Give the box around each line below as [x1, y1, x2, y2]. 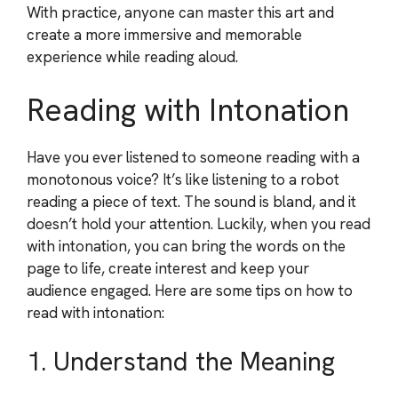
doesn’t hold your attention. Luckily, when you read [27, 213, 370, 234]
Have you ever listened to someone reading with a [27, 147, 360, 167]
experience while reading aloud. [27, 47, 238, 67]
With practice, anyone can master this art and [27, 3, 334, 22]
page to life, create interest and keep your [27, 258, 309, 278]
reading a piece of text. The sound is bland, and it [27, 191, 356, 211]
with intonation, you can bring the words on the [27, 235, 346, 256]
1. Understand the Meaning [27, 345, 335, 378]
